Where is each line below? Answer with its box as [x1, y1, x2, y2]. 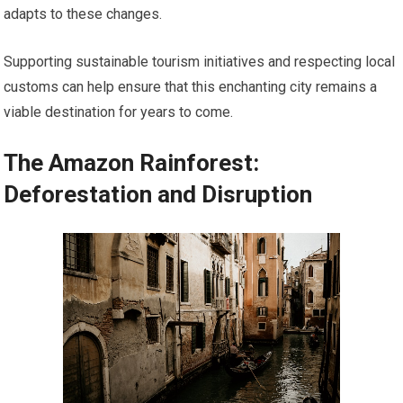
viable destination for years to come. [4, 103, 234, 121]
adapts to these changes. [4, 5, 163, 23]
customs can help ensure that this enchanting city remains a [4, 78, 378, 96]
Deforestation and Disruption [4, 181, 313, 209]
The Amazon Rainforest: [4, 149, 260, 177]
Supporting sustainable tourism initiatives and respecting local [4, 53, 396, 71]
